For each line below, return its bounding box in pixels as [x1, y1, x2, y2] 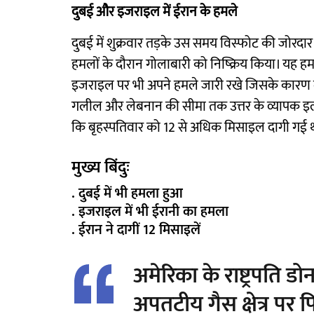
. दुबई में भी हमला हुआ [71, 182, 183, 205]
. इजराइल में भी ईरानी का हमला [71, 200, 228, 224]
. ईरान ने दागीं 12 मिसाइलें [71, 218, 200, 242]
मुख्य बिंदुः [71, 153, 130, 182]
